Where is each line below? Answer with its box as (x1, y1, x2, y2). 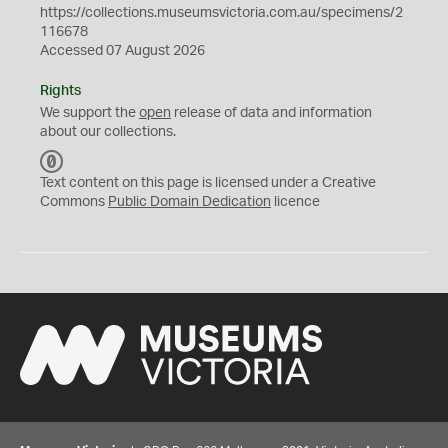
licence (271, 195, 320, 209)
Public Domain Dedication (108, 195, 271, 209)
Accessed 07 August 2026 (40, 44, 205, 58)
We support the (40, 106, 139, 120)
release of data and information (171, 106, 372, 120)
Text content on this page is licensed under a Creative (40, 176, 376, 190)
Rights (40, 84, 81, 98)
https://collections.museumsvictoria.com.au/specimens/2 (40, 6, 403, 20)
